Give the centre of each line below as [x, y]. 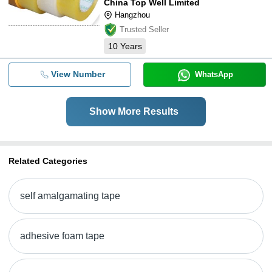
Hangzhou [132, 15]
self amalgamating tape [70, 196]
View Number [78, 74]
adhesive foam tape [62, 236]
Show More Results [134, 111]
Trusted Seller [144, 29]
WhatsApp [214, 74]
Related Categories [48, 161]
